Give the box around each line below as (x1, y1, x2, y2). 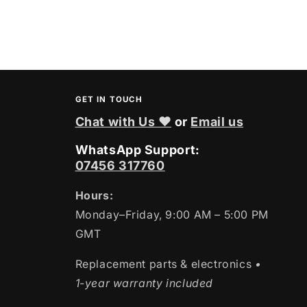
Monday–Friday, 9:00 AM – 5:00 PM (75, 208, 269, 221)
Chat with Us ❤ (75, 114, 171, 129)
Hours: (75, 188, 114, 202)
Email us (191, 114, 244, 129)
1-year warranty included (75, 276, 213, 290)
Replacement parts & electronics (75, 257, 252, 271)
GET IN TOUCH (75, 95, 143, 104)
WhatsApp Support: (75, 143, 200, 157)
